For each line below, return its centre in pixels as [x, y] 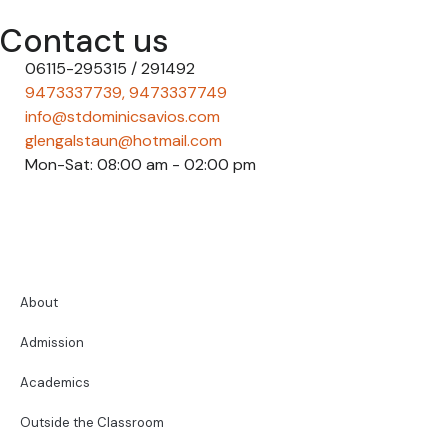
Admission [52, 343]
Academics [55, 383]
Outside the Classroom [92, 423]
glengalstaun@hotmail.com [123, 141]
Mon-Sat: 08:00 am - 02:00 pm [140, 165]
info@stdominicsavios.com [122, 117]
